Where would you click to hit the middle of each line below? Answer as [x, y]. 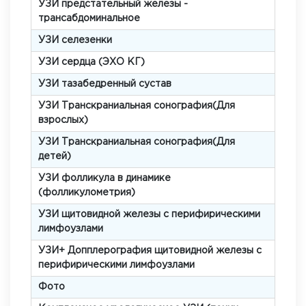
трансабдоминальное [89, 18]
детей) [55, 156]
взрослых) [63, 120]
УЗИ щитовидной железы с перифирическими [149, 214]
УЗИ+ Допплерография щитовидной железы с [150, 251]
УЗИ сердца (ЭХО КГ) [92, 62]
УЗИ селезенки [75, 40]
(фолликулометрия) [87, 193]
